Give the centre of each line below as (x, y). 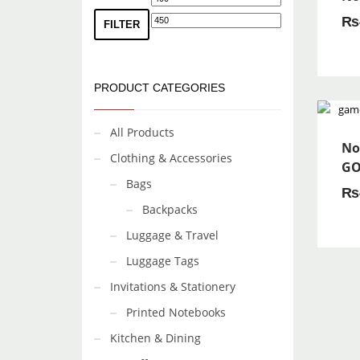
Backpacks (170, 209)
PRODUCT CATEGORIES (160, 88)
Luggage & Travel (172, 235)
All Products (142, 132)
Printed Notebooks (176, 312)
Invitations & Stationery (173, 286)
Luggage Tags (163, 261)
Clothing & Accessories (171, 158)
